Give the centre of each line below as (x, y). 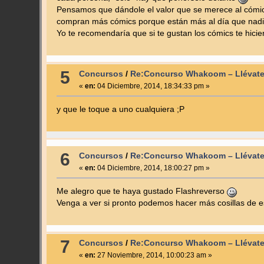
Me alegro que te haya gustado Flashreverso (141, 191)
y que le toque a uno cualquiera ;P (120, 109)
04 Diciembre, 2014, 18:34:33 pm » (152, 86)
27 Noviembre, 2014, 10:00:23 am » (154, 255)
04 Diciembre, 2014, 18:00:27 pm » (152, 168)
